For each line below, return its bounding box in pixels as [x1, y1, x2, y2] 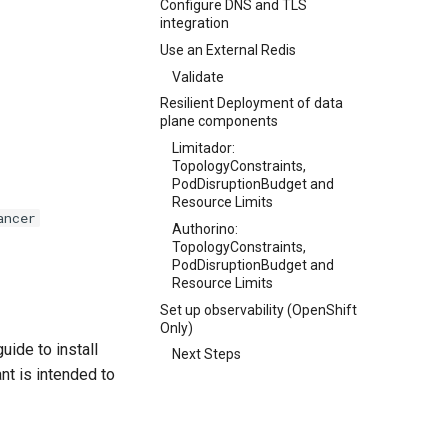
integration [160, 15, 229, 31]
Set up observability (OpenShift [160, 301, 357, 318]
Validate [172, 68, 224, 85]
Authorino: [172, 220, 238, 237]
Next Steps [172, 346, 241, 363]
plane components [160, 113, 278, 130]
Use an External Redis [160, 41, 296, 58]
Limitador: [172, 140, 235, 156]
